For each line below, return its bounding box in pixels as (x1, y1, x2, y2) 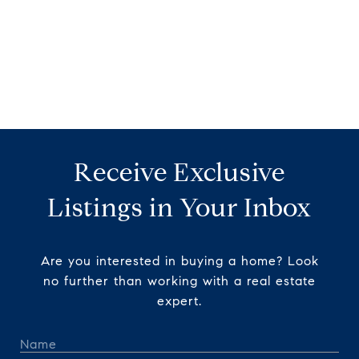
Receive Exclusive (74, 156, 285, 189)
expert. (157, 293, 202, 309)
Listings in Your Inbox (47, 192, 312, 224)
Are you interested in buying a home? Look (40, 253, 319, 269)
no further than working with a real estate (43, 273, 316, 289)
